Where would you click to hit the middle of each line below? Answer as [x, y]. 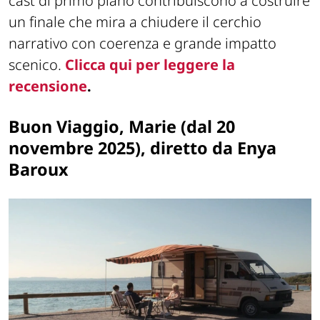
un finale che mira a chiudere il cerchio [135, 22]
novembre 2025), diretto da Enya [142, 148]
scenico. [37, 65]
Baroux [39, 170]
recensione [48, 86]
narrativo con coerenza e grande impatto [142, 44]
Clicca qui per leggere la [150, 65]
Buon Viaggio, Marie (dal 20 [122, 127]
